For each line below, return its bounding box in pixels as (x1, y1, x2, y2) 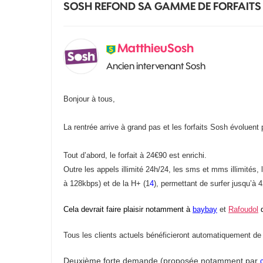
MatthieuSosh (117, 41, 194, 55)
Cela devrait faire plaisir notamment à (63, 205, 190, 214)
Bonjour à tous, (63, 95, 115, 103)
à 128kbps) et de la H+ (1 (63, 179, 150, 188)
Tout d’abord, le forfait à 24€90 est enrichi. (63, 151, 207, 160)
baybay (193, 205, 217, 214)
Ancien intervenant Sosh (106, 60, 205, 72)
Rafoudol (228, 205, 258, 214)
